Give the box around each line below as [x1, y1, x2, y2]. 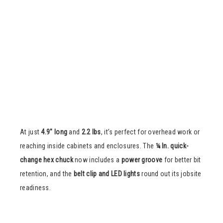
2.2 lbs [81, 127, 101, 136]
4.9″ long [41, 127, 68, 136]
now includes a [73, 155, 121, 164]
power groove [121, 155, 163, 164]
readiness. [20, 183, 51, 192]
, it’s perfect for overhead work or [101, 127, 200, 136]
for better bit [162, 155, 201, 164]
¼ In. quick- [155, 141, 189, 150]
